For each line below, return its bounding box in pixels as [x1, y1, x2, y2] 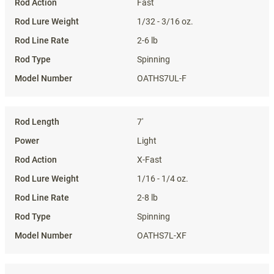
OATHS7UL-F [137, 73, 187, 83]
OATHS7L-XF [137, 231, 187, 240]
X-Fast [137, 155, 162, 165]
